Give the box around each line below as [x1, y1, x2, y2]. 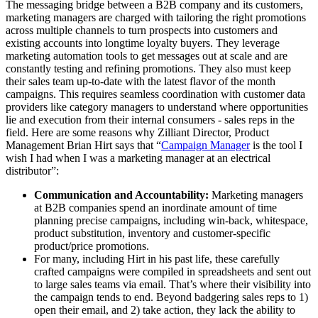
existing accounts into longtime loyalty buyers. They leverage [6, 37, 280, 50]
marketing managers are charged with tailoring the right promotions [6, 11, 306, 24]
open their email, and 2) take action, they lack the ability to [34, 304, 295, 317]
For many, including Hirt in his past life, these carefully [34, 253, 280, 265]
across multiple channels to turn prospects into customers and [6, 24, 278, 37]
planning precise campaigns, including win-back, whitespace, [34, 214, 308, 227]
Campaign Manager [161, 139, 250, 152]
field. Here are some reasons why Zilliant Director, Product [6, 126, 269, 139]
